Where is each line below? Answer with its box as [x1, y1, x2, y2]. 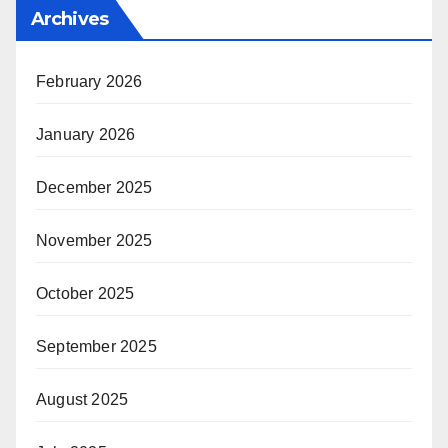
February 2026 [36, 72, 143, 90]
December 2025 [36, 178, 153, 196]
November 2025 [36, 231, 153, 249]
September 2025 [36, 337, 157, 355]
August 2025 [36, 390, 129, 408]
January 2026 [36, 125, 136, 143]
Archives [31, 7, 108, 30]
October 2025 [36, 284, 135, 302]
